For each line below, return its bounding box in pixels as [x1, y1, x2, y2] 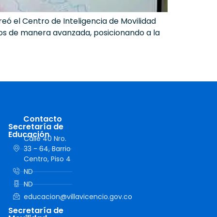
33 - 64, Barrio [24, 144, 71, 154]
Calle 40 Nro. [24, 134, 67, 144]
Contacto [23, 113, 62, 125]
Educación [8, 129, 49, 140]
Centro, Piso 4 [24, 154, 71, 164]
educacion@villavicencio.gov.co [24, 192, 133, 202]
